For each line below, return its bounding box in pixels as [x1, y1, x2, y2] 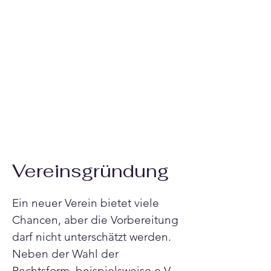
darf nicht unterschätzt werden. [12, 230, 174, 244]
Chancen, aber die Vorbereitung [12, 213, 181, 227]
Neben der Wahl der [12, 247, 122, 261]
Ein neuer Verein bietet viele [12, 196, 162, 210]
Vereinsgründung [12, 159, 169, 183]
